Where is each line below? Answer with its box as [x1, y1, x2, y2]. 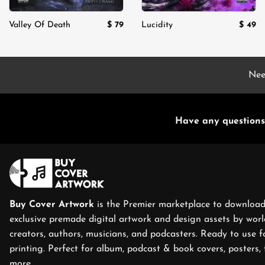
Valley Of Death [9, 21, 70, 30]
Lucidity [141, 21, 173, 30]
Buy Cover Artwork [9, 200, 97, 210]
